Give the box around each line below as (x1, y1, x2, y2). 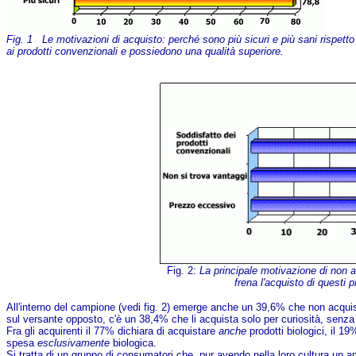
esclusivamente (37, 336, 110, 349)
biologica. (110, 336, 157, 349)
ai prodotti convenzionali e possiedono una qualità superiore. (6, 44, 284, 57)
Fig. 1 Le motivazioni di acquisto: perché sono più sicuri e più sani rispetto (6, 33, 354, 45)
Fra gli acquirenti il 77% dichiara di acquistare (6, 324, 219, 337)
